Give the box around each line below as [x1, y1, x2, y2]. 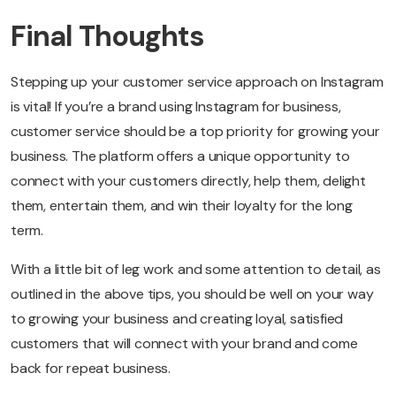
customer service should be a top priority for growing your [11, 121, 380, 141]
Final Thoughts [11, 17, 204, 55]
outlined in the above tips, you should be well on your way [11, 284, 374, 303]
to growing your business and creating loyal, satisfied [11, 308, 344, 328]
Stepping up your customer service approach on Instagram [11, 72, 384, 91]
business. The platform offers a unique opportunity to [11, 146, 350, 165]
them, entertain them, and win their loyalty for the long [11, 195, 353, 215]
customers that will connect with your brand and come [11, 333, 358, 353]
